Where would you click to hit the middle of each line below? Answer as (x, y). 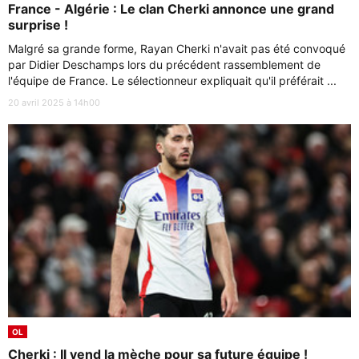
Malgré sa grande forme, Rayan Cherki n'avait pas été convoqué (177, 49)
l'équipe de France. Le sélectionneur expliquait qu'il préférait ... (172, 81)
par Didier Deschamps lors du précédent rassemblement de (164, 65)
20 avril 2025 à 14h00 (54, 103)
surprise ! (38, 25)
